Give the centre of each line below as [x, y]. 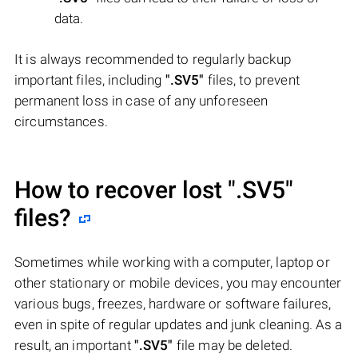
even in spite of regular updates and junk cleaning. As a [179, 324]
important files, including [90, 80]
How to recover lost [121, 189]
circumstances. [61, 121]
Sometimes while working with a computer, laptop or [172, 262]
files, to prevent [252, 80]
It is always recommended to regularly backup [153, 59]
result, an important [74, 345]
